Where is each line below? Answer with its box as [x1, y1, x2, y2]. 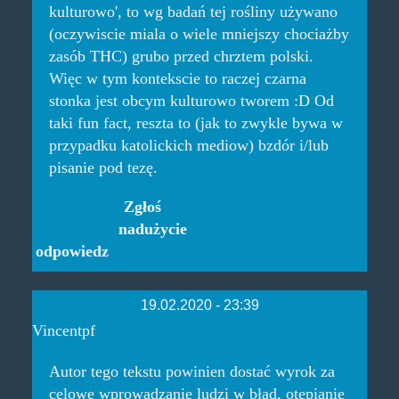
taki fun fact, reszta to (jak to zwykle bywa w [48, 114, 343, 133]
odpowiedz [35, 241, 109, 260]
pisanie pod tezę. [48, 159, 158, 177]
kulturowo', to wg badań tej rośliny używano [48, 3, 338, 21]
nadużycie [118, 219, 187, 238]
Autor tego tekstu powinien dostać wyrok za [48, 362, 335, 381]
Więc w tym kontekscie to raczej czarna [48, 69, 306, 88]
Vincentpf [31, 322, 95, 340]
